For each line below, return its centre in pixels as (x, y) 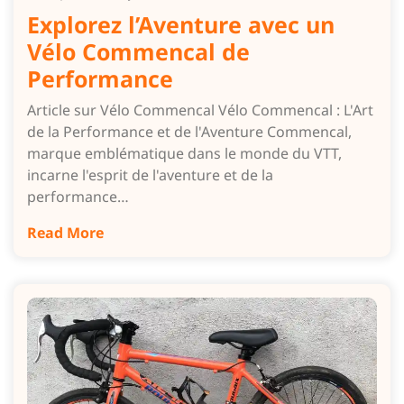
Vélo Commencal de (138, 51)
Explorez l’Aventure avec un (181, 24)
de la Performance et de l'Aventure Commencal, (189, 131)
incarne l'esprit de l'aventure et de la (150, 174)
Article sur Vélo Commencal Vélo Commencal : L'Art (200, 110)
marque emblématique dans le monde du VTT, (184, 153)
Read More (65, 232)
